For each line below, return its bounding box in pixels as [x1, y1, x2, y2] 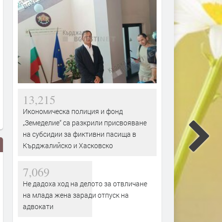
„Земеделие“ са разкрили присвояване [23, 117, 147, 127]
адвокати [23, 201, 54, 211]
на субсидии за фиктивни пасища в [23, 129, 136, 139]
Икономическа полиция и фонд [23, 106, 123, 116]
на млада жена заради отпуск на [23, 190, 129, 200]
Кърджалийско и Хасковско [23, 140, 113, 150]
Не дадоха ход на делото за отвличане [23, 178, 147, 188]
